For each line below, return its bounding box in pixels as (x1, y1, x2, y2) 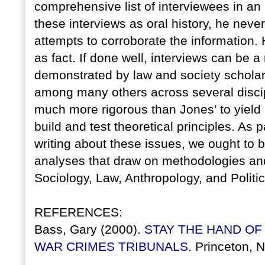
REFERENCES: (34, 205, 122, 220)
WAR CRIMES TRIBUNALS (34, 240, 188, 254)
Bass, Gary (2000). (34, 222, 144, 237)
